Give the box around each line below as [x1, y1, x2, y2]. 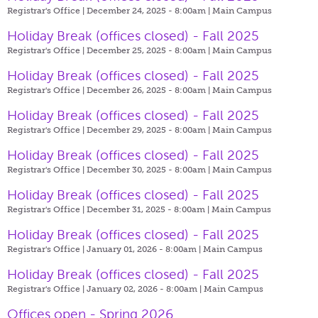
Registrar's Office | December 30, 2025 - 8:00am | [7, 164, 212, 175]
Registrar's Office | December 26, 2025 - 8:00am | [7, 84, 212, 95]
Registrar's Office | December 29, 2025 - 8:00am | [7, 124, 212, 135]
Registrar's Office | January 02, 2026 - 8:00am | [7, 283, 204, 294]
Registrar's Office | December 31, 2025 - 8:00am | [7, 204, 212, 214]
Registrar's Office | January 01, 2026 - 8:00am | [7, 243, 203, 254]
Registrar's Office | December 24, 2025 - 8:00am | [7, 5, 212, 16]
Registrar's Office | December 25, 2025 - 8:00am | [7, 45, 212, 55]
